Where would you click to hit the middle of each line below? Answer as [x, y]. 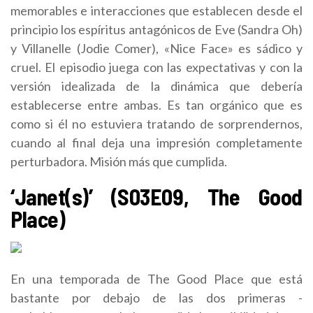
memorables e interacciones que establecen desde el [156, 10]
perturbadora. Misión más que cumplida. [119, 161]
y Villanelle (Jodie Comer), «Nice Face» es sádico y [156, 48]
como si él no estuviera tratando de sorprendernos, [156, 123]
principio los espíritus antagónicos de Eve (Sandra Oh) [156, 29]
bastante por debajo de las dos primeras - [156, 297]
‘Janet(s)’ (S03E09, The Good [156, 196]
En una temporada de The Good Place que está [156, 278]
